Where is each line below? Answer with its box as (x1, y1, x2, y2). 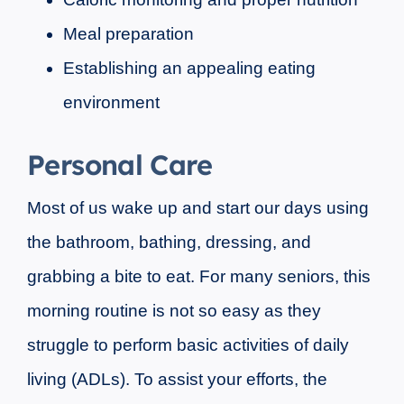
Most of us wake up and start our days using (26, 197, 369, 217)
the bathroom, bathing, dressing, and (26, 232, 311, 252)
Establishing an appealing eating (62, 58, 316, 78)
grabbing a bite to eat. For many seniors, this (26, 266, 371, 286)
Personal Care (26, 147, 213, 183)
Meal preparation (62, 23, 194, 43)
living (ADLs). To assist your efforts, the (26, 369, 327, 389)
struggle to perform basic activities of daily (26, 335, 349, 354)
